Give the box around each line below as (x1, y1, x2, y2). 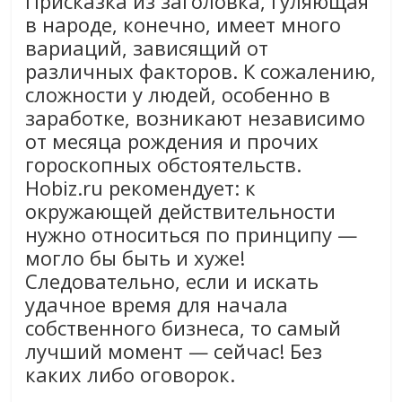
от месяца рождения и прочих (25, 127, 319, 155)
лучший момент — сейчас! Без (25, 337, 323, 365)
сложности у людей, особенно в (25, 81, 331, 109)
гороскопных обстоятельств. (25, 151, 302, 179)
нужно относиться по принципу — (25, 221, 358, 249)
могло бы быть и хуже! (25, 244, 246, 272)
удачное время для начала (25, 291, 289, 319)
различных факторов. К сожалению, (25, 57, 377, 85)
